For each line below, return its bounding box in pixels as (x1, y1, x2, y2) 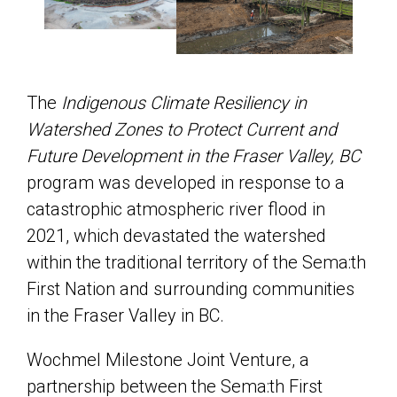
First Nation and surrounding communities (27, 277, 354, 300)
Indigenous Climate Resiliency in (61, 91, 307, 113)
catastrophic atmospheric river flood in (27, 198, 325, 220)
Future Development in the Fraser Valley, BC (27, 144, 361, 167)
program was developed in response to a (27, 171, 345, 193)
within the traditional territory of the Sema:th (27, 251, 366, 273)
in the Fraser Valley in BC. (27, 304, 224, 326)
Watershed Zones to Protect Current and (27, 118, 337, 140)
